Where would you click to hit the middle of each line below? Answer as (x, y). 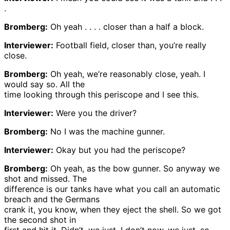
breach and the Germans (52, 199)
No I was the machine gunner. (106, 132)
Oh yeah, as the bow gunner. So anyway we (134, 169)
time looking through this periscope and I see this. (101, 95)
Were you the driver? (95, 113)
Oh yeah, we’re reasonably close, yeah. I (127, 74)
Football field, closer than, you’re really (130, 45)
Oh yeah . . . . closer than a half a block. (126, 27)
